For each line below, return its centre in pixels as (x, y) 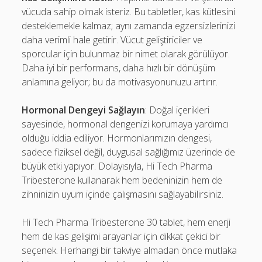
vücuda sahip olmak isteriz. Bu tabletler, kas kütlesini (129, 12)
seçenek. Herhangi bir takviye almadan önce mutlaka (130, 250)
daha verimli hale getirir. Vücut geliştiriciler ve (112, 40)
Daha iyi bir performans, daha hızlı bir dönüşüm (119, 68)
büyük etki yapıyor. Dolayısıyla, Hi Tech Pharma (117, 166)
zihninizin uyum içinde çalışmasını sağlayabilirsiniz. (123, 194)
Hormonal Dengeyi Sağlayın (84, 110)
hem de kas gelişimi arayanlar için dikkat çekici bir (121, 236)
